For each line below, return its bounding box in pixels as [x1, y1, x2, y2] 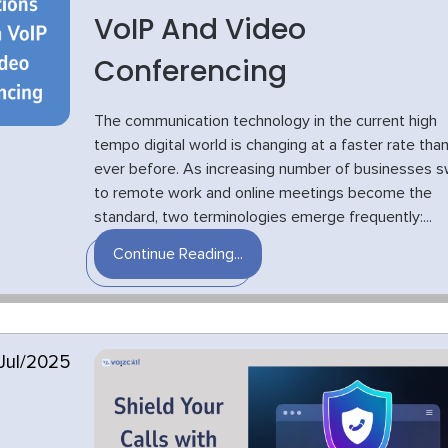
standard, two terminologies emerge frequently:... [93, 209, 432, 225]
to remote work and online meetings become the [93, 185, 432, 201]
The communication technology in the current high [93, 113, 437, 129]
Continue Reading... [112, 246, 243, 262]
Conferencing [93, 52, 287, 91]
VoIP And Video [93, 10, 306, 49]
